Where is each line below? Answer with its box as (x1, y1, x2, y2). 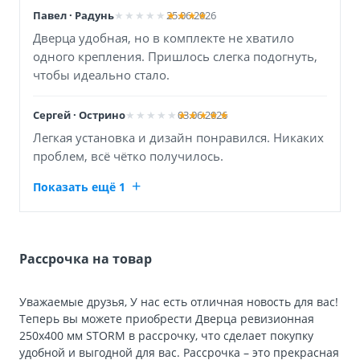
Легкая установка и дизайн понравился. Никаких (33, 129, 324, 145)
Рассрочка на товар (19, 250, 152, 268)
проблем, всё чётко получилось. (33, 147, 223, 164)
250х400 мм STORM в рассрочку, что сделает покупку (19, 327, 313, 343)
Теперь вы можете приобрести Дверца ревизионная (19, 310, 314, 326)
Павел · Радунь (33, 7, 114, 22)
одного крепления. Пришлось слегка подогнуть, (33, 47, 317, 64)
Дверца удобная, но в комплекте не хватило (33, 29, 294, 46)
